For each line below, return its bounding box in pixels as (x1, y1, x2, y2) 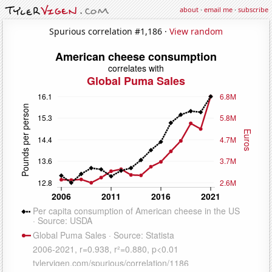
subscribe (238, 5, 268, 14)
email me (204, 5, 233, 14)
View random (169, 25, 223, 37)
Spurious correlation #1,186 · (49, 25, 169, 37)
